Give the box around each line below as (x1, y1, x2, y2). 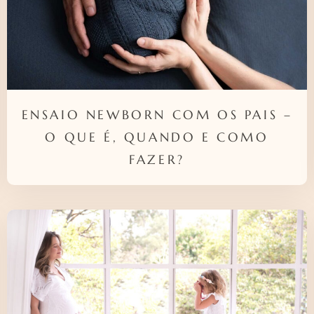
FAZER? (129, 151, 185, 168)
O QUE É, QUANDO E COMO (45, 129, 269, 146)
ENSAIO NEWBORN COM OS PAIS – (21, 107, 293, 123)
